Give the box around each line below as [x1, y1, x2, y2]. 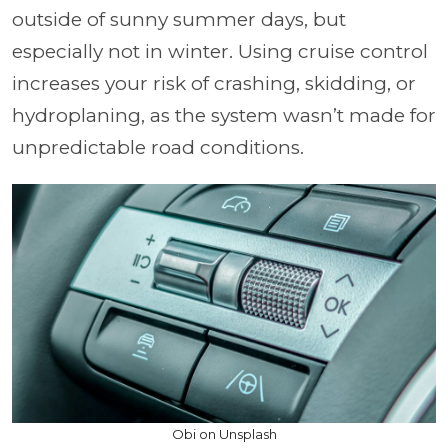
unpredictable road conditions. [12, 136, 309, 159]
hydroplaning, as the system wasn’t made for [12, 104, 436, 127]
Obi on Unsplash [171, 425, 277, 442]
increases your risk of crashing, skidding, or [12, 72, 416, 95]
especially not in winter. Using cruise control [12, 40, 428, 63]
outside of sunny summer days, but [12, 8, 346, 31]
